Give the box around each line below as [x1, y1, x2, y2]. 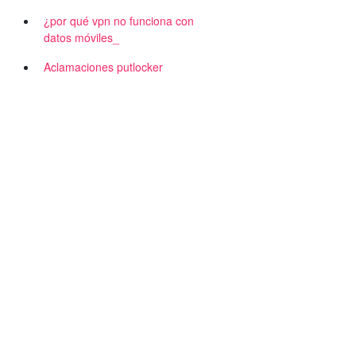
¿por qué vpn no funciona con [44, 13, 194, 29]
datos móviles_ [44, 29, 119, 45]
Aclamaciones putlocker [44, 59, 163, 75]
